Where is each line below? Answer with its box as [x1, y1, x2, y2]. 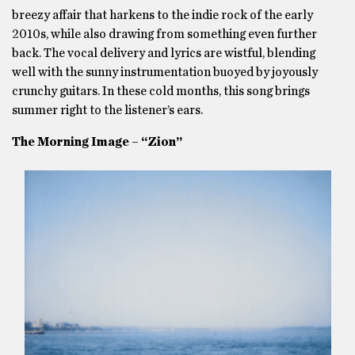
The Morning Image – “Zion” [12, 136, 182, 148]
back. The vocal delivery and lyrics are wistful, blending [12, 47, 315, 59]
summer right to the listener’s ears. [12, 104, 203, 116]
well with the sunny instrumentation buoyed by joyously [12, 66, 318, 78]
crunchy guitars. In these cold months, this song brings [12, 85, 310, 97]
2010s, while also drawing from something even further [12, 28, 317, 40]
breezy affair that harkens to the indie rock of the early [12, 9, 313, 21]
